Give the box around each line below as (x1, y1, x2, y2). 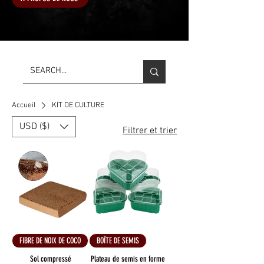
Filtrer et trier (123, 125, 177, 137)
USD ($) (19, 121, 49, 133)
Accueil (12, 101, 35, 110)
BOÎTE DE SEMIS (97, 236, 139, 246)
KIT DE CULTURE (51, 101, 104, 110)
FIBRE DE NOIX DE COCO (19, 236, 81, 246)
